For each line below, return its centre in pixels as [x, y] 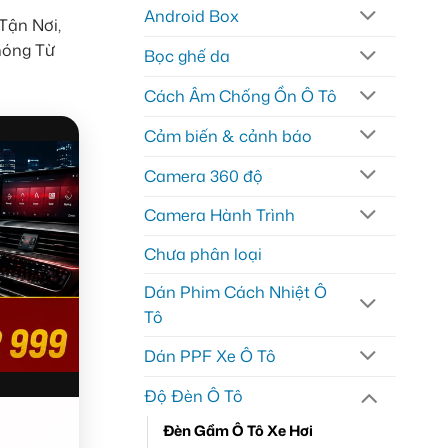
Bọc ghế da [186, 56]
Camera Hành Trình [219, 215]
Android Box [191, 16]
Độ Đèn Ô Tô [193, 396]
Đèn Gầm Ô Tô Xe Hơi [237, 430]
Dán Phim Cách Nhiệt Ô [235, 292]
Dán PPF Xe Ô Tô [209, 356]
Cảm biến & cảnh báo [227, 135]
